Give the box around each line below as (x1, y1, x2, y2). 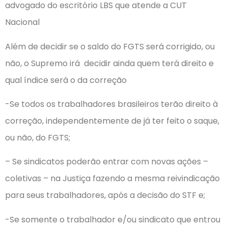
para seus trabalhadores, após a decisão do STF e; (5, 189, 205, 202)
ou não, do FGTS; (5, 131, 70, 144)
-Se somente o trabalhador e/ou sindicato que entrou (5, 213, 220, 225)
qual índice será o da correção (5, 74, 127, 86)
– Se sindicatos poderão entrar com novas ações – (5, 156, 208, 168)
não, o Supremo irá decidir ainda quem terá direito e (5, 57, 214, 69)
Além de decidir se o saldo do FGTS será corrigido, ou (5, 40, 215, 52)
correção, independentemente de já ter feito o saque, (5, 115, 219, 127)
